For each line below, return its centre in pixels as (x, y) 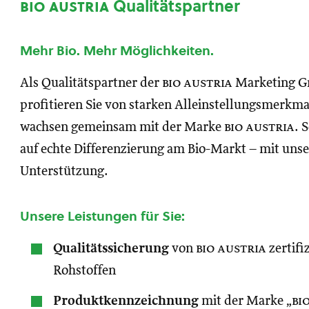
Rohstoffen (84, 271)
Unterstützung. (64, 171)
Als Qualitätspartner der (91, 83)
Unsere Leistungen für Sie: (102, 216)
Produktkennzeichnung (126, 301)
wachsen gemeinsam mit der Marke (122, 127)
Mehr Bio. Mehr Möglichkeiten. (117, 50)
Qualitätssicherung (111, 249)
